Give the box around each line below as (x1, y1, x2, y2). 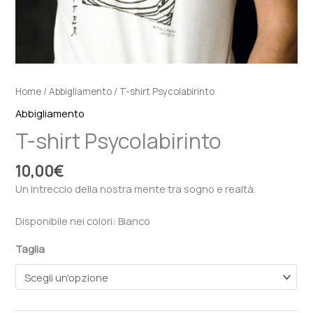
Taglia (15, 241, 45, 256)
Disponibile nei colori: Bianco (15, 214, 151, 228)
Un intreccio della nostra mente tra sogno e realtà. (15, 181, 256, 196)
